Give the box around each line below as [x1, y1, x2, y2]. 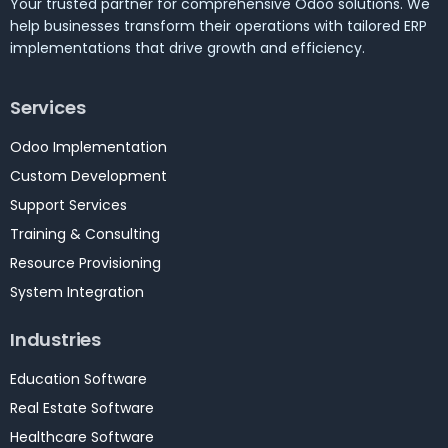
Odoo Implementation [10, 137, 167, 158]
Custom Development [10, 166, 167, 187]
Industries [10, 327, 101, 353]
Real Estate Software [10, 398, 154, 419]
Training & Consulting [10, 224, 160, 245]
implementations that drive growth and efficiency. [10, 38, 365, 59]
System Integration [10, 282, 144, 303]
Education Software [10, 369, 147, 390]
